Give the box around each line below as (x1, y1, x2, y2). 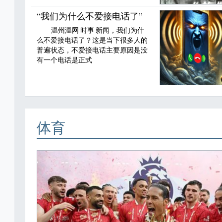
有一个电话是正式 (36, 55, 92, 64)
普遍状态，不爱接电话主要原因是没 (36, 46, 148, 55)
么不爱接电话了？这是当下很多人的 (36, 36, 148, 45)
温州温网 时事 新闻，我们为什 (51, 26, 144, 35)
